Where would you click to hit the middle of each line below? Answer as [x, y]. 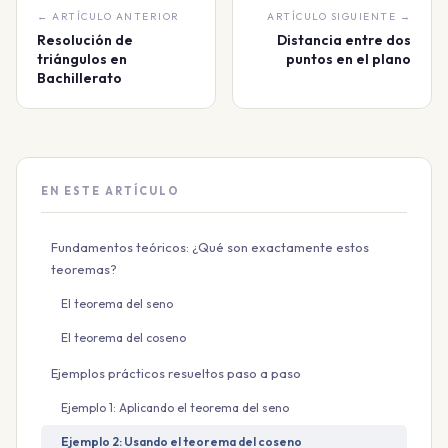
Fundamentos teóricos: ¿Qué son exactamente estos [210, 246]
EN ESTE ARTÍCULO [110, 190]
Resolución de [85, 39]
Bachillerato [79, 77]
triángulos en [82, 58]
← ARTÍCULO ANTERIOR [108, 16]
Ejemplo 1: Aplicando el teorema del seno [175, 407]
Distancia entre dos [344, 39]
